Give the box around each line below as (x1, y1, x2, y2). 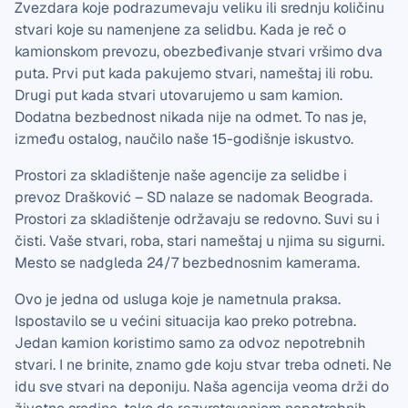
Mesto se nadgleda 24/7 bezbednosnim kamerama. (15, 253, 360, 272)
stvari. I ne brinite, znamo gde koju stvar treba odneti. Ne (15, 355, 392, 374)
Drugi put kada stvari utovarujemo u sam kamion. (15, 86, 342, 105)
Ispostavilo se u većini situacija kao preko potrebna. (15, 311, 356, 331)
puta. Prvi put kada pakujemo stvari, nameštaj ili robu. (15, 64, 372, 83)
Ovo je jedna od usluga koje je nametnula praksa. (15, 290, 341, 309)
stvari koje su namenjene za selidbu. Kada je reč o (15, 20, 346, 39)
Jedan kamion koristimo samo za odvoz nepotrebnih (15, 333, 365, 352)
